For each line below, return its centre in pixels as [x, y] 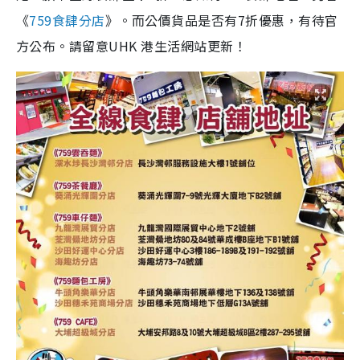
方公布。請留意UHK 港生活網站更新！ [132, 45]
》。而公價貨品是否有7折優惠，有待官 [221, 20]
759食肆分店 [67, 20]
